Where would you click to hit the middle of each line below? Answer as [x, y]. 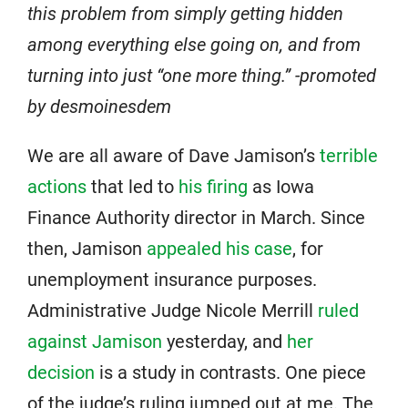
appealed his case [219, 248]
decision [61, 372]
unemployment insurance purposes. [172, 279]
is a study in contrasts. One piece [230, 372]
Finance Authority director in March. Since [196, 217]
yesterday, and [224, 341]
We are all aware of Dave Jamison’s [173, 155]
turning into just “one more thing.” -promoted [202, 75]
